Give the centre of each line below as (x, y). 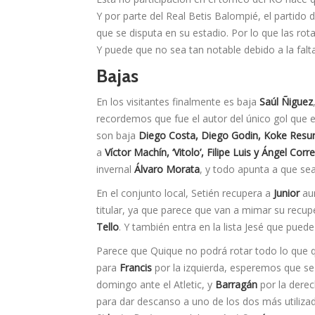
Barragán (236, 285)
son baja (117, 136)
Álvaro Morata (167, 169)
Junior (287, 193)
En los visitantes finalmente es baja (178, 102)
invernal (115, 169)
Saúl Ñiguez (286, 102)
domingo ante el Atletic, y (156, 285)
